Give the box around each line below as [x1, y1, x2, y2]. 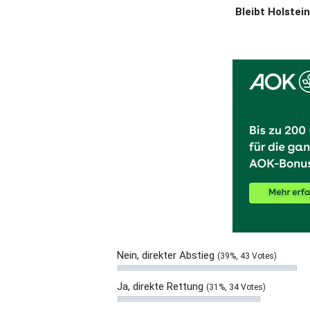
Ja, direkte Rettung [117, 280, 206, 293]
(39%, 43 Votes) [217, 251, 277, 261]
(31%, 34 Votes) [206, 282, 266, 292]
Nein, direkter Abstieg [117, 249, 217, 262]
